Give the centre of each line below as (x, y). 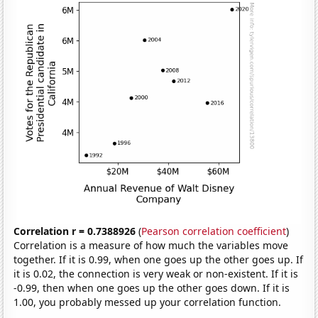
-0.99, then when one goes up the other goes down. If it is (152, 287)
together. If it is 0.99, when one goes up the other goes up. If (159, 259)
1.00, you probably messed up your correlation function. (148, 302)
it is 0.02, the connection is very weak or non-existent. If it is (156, 273)
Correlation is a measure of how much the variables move (151, 245)
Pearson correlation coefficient (214, 231)
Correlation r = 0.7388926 (75, 231)
